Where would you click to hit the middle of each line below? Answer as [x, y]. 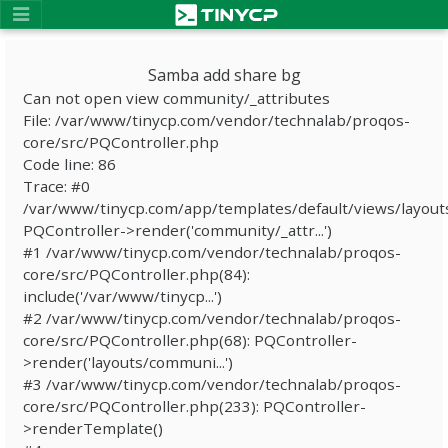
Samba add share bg [224, 75]
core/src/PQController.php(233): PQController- [194, 406]
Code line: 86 [69, 164]
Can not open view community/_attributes [176, 98]
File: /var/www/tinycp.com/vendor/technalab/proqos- [216, 120]
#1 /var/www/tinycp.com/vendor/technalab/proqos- [212, 252]
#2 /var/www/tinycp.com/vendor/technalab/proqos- [212, 318]
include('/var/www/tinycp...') [122, 296]
